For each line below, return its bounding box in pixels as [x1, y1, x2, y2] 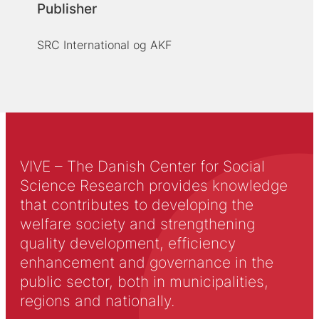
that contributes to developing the [19, 195, 253, 214]
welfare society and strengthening [19, 214, 255, 233]
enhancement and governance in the [19, 253, 273, 271]
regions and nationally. [19, 291, 174, 310]
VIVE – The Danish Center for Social [19, 157, 265, 175]
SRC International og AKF [36, 37, 172, 52]
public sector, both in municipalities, [19, 272, 268, 291]
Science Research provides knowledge [19, 176, 288, 194]
